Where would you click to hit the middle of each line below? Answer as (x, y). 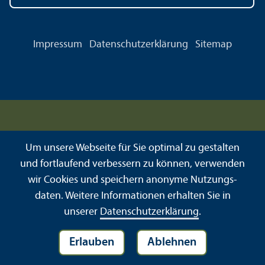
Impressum (58, 45)
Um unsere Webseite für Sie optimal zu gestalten (132, 148)
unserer (82, 212)
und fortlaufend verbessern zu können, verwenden (132, 164)
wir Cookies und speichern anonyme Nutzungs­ (132, 180)
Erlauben (94, 243)
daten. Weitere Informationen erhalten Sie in (132, 196)
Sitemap (214, 45)
